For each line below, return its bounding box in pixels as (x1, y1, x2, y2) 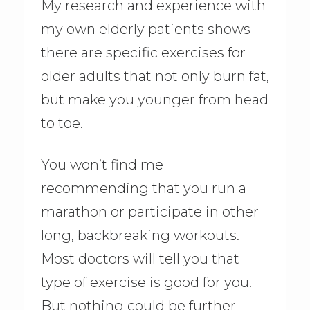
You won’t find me (40, 156, 163, 174)
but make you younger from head (40, 91, 268, 109)
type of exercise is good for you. (40, 274, 252, 291)
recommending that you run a (40, 180, 246, 197)
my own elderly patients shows (40, 21, 250, 38)
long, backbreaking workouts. (40, 227, 239, 244)
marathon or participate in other (40, 203, 259, 221)
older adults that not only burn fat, (40, 68, 269, 85)
